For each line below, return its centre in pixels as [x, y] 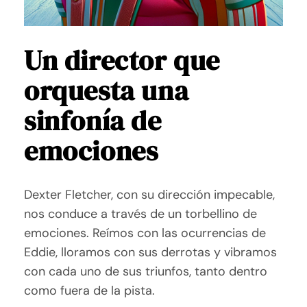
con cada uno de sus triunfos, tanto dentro [146, 272]
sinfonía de [93, 121]
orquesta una [107, 91]
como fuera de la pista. [90, 291]
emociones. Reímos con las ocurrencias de [145, 233]
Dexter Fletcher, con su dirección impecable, [150, 195]
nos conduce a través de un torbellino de [141, 214]
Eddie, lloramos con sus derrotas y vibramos [151, 253]
